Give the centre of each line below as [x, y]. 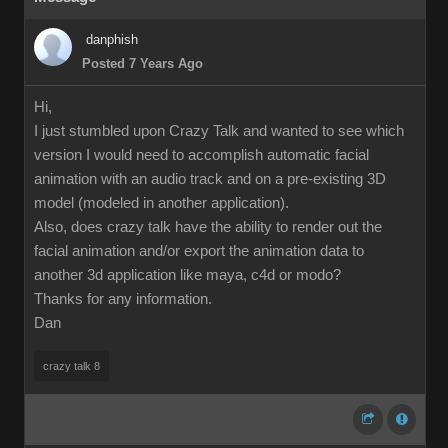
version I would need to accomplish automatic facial [201, 155]
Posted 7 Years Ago [142, 63]
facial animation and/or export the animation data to [199, 251]
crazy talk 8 [71, 366]
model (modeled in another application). [161, 203]
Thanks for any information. [123, 299]
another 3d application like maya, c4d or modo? [187, 275]
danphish [112, 39]
